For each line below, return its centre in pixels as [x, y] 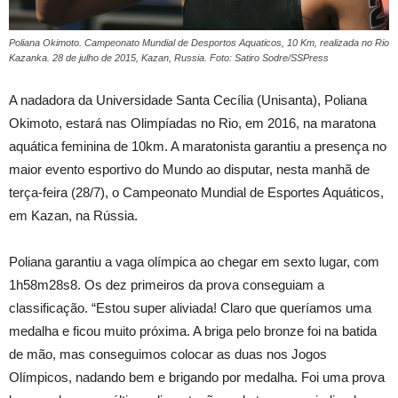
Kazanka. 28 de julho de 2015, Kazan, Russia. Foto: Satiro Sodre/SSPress [169, 58]
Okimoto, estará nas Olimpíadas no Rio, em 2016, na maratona [192, 123]
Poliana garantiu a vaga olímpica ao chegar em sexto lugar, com [194, 262]
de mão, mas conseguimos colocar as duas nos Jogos [168, 354]
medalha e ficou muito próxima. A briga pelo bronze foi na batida [193, 331]
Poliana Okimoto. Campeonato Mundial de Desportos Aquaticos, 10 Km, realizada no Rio [199, 43]
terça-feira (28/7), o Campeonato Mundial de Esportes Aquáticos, [196, 193]
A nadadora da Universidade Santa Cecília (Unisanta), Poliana [188, 100]
